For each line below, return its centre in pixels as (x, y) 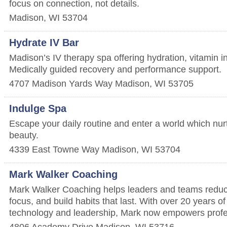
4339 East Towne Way (54, 149)
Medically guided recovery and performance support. (115, 69)
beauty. (24, 135)
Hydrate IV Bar (44, 43)
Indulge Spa (38, 108)
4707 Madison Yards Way (61, 83)
